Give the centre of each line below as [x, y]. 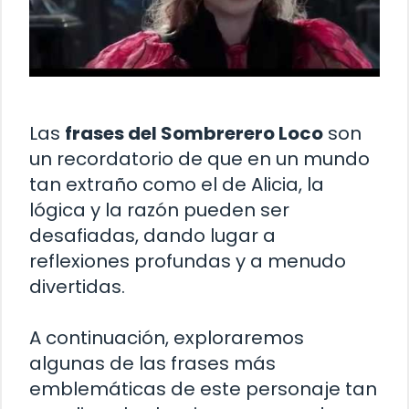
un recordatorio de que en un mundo [199, 158]
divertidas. [77, 286]
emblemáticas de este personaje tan [203, 388]
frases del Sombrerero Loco [194, 133]
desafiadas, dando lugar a [152, 235]
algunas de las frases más [152, 363]
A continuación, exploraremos [167, 337]
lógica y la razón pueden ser [159, 210]
